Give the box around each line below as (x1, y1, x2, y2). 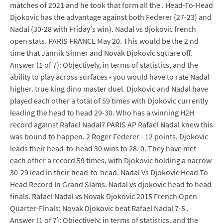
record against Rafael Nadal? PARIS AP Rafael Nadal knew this (10, 119, 213, 129)
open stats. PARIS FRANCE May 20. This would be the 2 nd (10, 36, 199, 46)
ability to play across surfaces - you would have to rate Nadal (10, 72, 210, 82)
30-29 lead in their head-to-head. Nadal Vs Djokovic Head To (10, 167, 208, 177)
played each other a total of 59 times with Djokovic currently (10, 96, 208, 106)
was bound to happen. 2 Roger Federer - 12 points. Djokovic (10, 131, 208, 141)
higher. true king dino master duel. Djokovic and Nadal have (10, 84, 208, 94)
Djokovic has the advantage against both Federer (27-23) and (10, 12, 212, 22)
